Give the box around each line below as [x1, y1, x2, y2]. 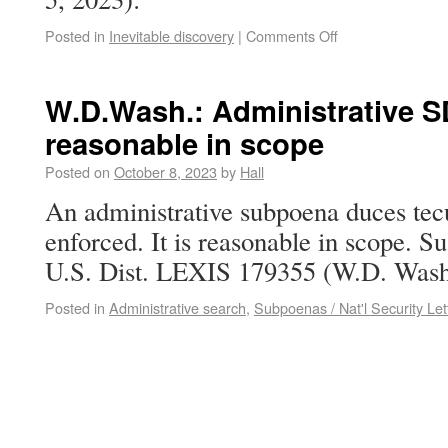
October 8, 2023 [114, 161, 217, 182]
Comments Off [246, 25, 338, 46]
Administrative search [109, 297, 246, 318]
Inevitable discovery [109, 25, 234, 46]
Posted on [45, 161, 110, 182]
